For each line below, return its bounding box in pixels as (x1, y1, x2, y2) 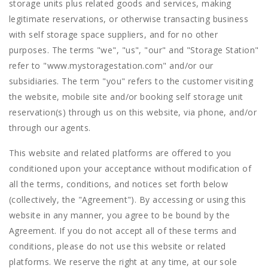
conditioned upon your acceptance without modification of (9, 163, 252, 174)
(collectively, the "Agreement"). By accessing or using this (9, 194, 246, 205)
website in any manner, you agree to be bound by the (9, 209, 230, 221)
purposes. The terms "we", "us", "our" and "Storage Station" (9, 44, 259, 56)
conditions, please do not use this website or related (9, 240, 226, 252)
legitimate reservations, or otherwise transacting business (9, 13, 249, 25)
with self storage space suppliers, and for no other (9, 29, 218, 40)
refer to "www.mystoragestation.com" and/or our (9, 60, 214, 71)
